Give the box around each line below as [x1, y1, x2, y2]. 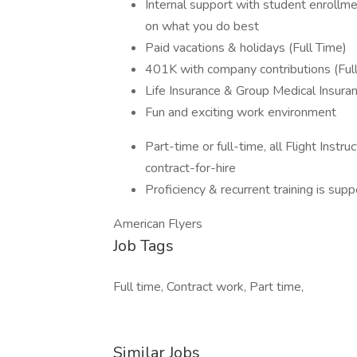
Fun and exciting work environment [145, 104, 336, 121]
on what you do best [145, 18, 259, 35]
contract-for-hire [145, 159, 236, 177]
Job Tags [113, 235, 174, 257]
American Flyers [113, 215, 202, 233]
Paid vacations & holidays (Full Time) [145, 39, 347, 57]
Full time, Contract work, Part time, [113, 278, 304, 296]
